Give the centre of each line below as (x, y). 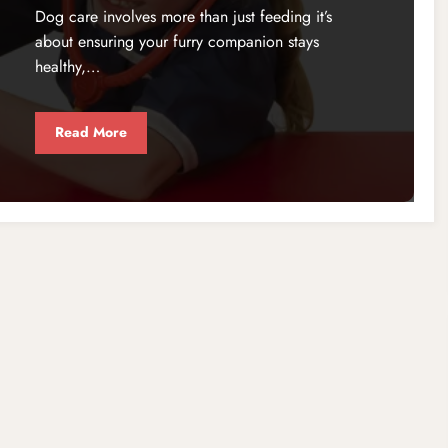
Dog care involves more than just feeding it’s (183, 16)
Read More (90, 132)
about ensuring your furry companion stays (176, 41)
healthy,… (67, 66)
